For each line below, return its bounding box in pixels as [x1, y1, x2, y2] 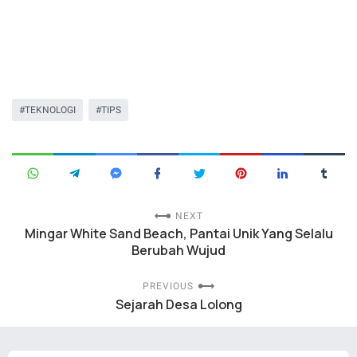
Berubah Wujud [131, 241, 226, 260]
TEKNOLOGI [25, 104, 76, 116]
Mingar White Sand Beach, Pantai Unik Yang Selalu [24, 225, 333, 243]
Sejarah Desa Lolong [115, 296, 242, 314]
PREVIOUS [142, 280, 194, 292]
